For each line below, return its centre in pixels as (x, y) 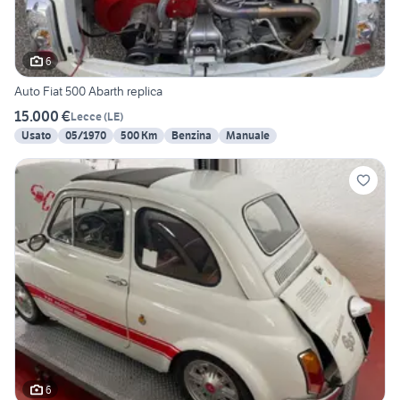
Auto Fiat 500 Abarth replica (88, 92)
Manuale (248, 136)
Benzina (192, 136)
